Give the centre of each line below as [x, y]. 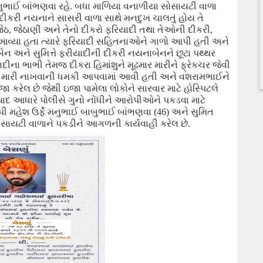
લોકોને [124, 88]
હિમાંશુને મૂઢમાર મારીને [137, 65]
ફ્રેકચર [196, 65]
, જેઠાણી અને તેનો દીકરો [57, 30]
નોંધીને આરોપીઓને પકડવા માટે [146, 100]
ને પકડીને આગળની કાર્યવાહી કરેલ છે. [118, 124]
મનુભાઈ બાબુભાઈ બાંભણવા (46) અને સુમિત [131, 112]
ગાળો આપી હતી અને [189, 41]
